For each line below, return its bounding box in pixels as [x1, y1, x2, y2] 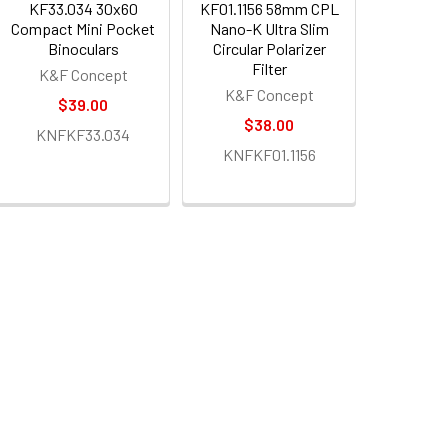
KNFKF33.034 [36, 124, 131, 144]
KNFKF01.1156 [222, 144, 316, 164]
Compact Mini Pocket [11, 18, 156, 38]
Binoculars [47, 38, 119, 58]
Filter [251, 58, 287, 78]
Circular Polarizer [212, 38, 326, 58]
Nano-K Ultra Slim [209, 18, 329, 38]
